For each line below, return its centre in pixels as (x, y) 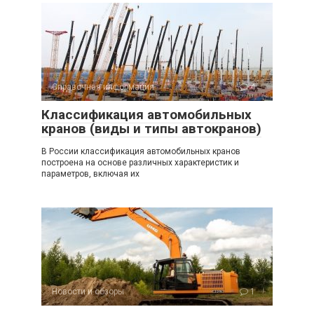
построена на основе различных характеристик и (140, 163)
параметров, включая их (90, 174)
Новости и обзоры (88, 292)
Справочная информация (103, 87)
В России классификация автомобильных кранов (141, 152)
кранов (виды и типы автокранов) (151, 129)
